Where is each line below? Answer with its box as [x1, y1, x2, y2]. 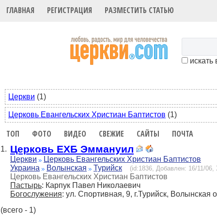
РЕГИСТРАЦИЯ [47, 5, 93, 16]
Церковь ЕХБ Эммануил [10, 143, 134, 155]
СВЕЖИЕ [99, 128, 124, 139]
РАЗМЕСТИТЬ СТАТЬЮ [105, 5, 174, 16]
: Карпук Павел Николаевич [42, 181, 140, 190]
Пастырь [10, 181, 42, 190]
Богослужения [10, 190, 62, 199]
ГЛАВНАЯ [6, 5, 35, 16]
